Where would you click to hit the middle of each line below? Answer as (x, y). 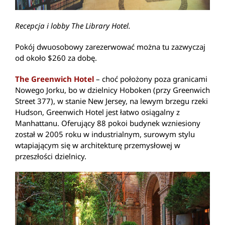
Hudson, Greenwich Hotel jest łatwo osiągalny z (97, 112)
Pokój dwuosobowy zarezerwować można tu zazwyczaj (110, 47)
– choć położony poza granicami (151, 79)
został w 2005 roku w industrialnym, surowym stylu (105, 134)
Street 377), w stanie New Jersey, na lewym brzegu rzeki (111, 101)
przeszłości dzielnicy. (51, 156)
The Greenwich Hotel (54, 79)
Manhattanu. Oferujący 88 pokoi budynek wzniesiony (108, 123)
